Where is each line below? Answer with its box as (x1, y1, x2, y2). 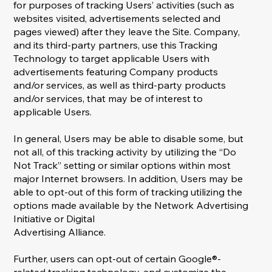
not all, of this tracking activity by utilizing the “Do (13, 146, 237, 158)
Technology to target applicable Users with (13, 52, 210, 65)
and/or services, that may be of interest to (13, 92, 203, 105)
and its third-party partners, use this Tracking (13, 39, 218, 52)
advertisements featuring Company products (13, 66, 219, 78)
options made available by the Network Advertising (13, 199, 249, 212)
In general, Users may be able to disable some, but (13, 132, 244, 145)
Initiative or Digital (13, 212, 95, 225)
